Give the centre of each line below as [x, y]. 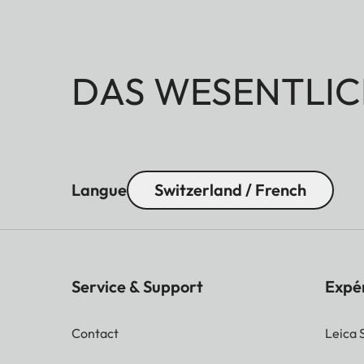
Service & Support [137, 286]
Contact [95, 333]
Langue [99, 189]
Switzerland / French [230, 189]
